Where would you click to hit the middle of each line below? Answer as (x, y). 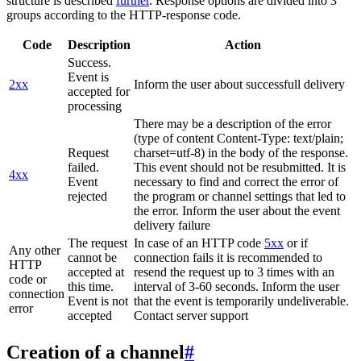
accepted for (99, 91)
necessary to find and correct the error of (236, 181)
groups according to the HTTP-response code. (124, 15)
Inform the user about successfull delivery (239, 84)
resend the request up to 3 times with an (234, 272)
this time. (91, 286)
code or (28, 279)
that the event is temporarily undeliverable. (241, 301)
